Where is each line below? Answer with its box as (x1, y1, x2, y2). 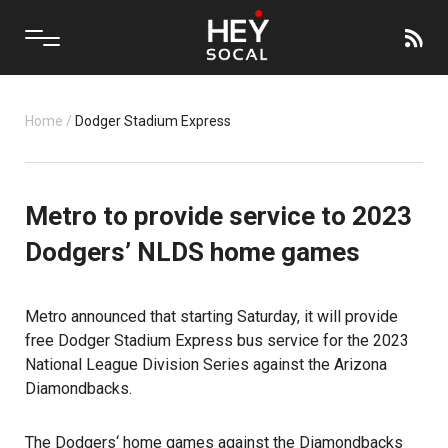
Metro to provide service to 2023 (25, 201, 412, 231)
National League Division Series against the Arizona (25, 355, 387, 374)
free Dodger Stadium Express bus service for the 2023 (25, 331, 409, 350)
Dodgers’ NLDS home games (25, 237, 360, 267)
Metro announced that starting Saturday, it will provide (25, 307, 398, 326)
